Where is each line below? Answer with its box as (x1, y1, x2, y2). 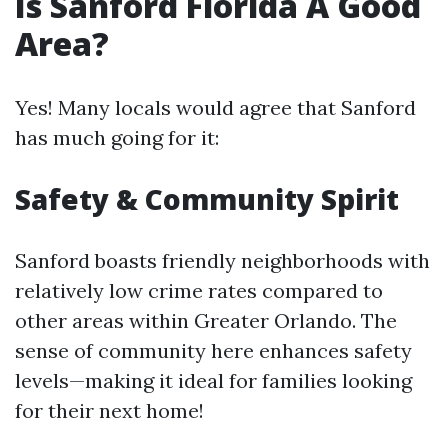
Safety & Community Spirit (15, 180, 399, 218)
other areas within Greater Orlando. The (15, 308, 397, 333)
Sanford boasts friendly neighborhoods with (15, 248, 430, 273)
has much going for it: (15, 125, 219, 150)
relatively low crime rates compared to (15, 278, 383, 303)
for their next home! (15, 398, 204, 423)
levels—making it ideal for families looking (15, 368, 412, 393)
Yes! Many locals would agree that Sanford (15, 95, 416, 120)
